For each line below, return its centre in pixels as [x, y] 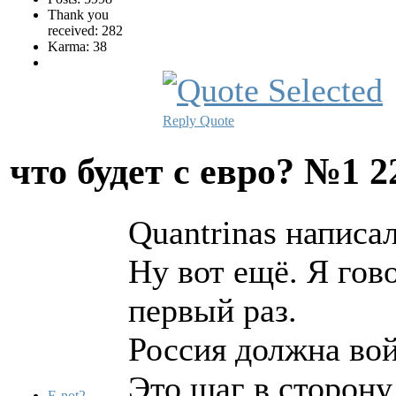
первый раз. [213, 310]
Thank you [78, 15]
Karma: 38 [77, 47]
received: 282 [85, 31]
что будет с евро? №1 [190, 171]
